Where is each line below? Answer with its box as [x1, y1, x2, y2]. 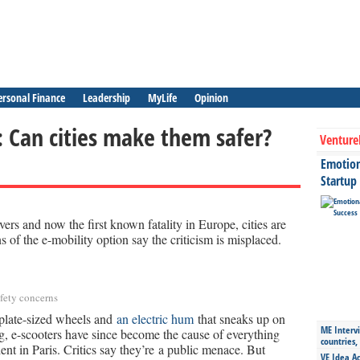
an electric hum [117, 310, 194, 327]
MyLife [148, 90, 177, 105]
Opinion [194, 90, 228, 105]
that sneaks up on [194, 310, 285, 327]
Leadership [83, 90, 130, 105]
